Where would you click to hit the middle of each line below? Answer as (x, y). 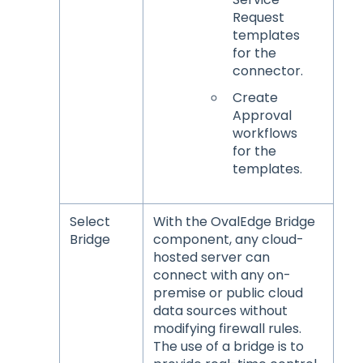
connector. (267, 70)
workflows (265, 134)
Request (258, 17)
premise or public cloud (228, 293)
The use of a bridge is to (228, 346)
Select (90, 221)
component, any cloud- (228, 239)
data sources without (220, 310)
